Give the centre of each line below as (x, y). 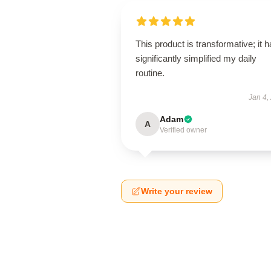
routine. (150, 73)
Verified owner (183, 130)
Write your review (177, 191)
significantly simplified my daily (196, 58)
